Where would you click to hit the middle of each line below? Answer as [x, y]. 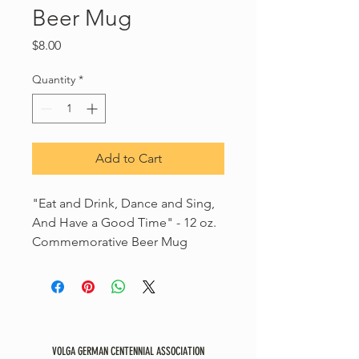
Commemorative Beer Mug [110, 242]
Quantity [54, 80]
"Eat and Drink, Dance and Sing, [123, 204]
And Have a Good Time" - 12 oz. [124, 223]
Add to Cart [128, 159]
